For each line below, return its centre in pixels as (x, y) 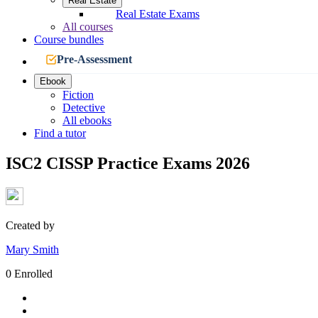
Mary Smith (32, 249)
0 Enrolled (29, 273)
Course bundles (69, 39)
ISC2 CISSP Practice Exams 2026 (128, 163)
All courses (88, 27)
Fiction (78, 95)
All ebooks (87, 120)
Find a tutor (60, 133)
